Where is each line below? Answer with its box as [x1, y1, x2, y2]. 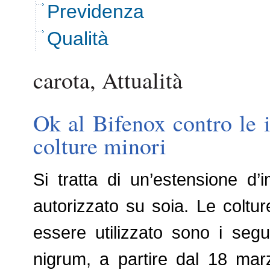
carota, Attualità [33, 64, 183, 96]
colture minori [33, 130, 166, 162]
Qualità [47, 28, 108, 50]
